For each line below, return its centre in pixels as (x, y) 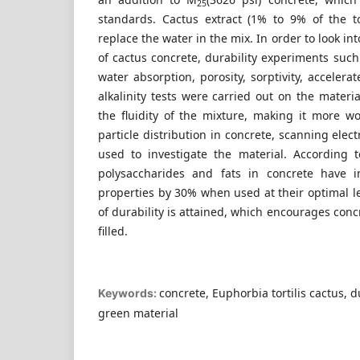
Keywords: (129, 293)
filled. (113, 231)
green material (138, 313)
